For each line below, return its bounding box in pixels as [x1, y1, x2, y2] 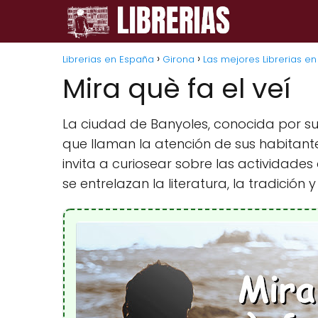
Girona [163, 53, 194, 66]
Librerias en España [62, 53, 154, 66]
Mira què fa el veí [62, 70, 290, 107]
